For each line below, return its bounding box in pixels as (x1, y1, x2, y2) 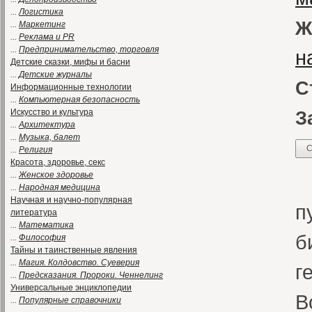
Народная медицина (19, 182, 100, 192)
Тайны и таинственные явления (10, 245, 137, 255)
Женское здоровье (19, 170, 93, 180)
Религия (19, 145, 52, 155)
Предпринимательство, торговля (19, 45, 159, 54)
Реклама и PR (19, 32, 75, 42)
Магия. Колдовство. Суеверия (19, 258, 139, 267)
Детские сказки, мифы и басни (10, 57, 130, 67)
